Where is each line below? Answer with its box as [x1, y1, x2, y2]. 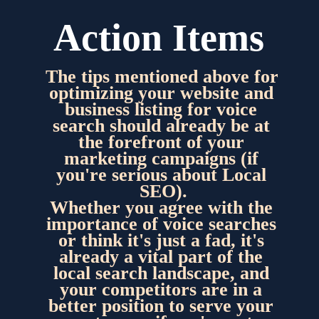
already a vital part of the [59, 246, 263, 267]
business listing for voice [65, 98, 258, 120]
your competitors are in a [60, 278, 263, 300]
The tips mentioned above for [46, 66, 279, 87]
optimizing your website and [48, 82, 273, 103]
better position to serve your [48, 295, 274, 316]
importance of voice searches [46, 213, 276, 234]
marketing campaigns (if [63, 147, 258, 169]
